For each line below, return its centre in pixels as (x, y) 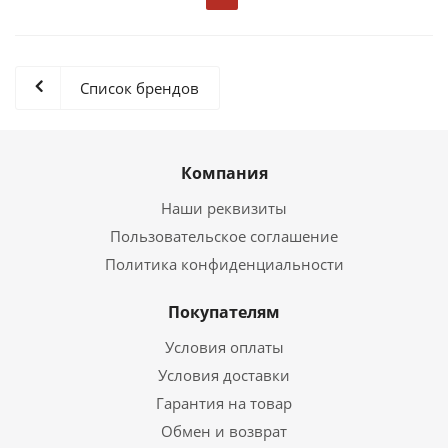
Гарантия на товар (224, 403)
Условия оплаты (224, 347)
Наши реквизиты (224, 208)
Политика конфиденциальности (224, 264)
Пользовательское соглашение (224, 236)
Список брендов (139, 88)
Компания (224, 173)
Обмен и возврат (224, 431)
